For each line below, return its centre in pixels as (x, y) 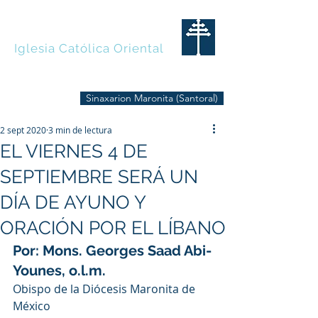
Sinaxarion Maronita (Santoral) (152, 98)
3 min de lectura (80, 130)
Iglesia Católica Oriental (89, 48)
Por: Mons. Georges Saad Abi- (112, 251)
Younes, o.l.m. (59, 270)
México (32, 306)
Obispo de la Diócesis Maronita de (105, 289)
